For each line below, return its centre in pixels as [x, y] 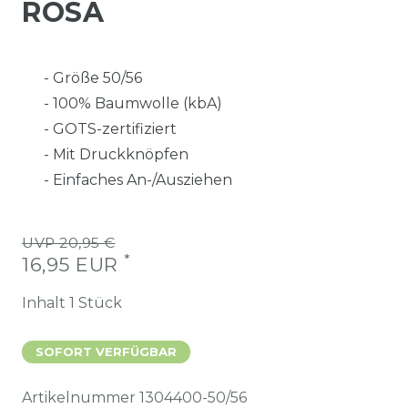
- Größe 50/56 [93, 77]
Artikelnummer [81, 397]
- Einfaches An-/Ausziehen [138, 179]
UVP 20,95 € [69, 242]
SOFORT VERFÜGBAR [106, 351]
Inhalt [46, 302]
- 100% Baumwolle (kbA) [133, 103]
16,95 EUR [73, 264]
